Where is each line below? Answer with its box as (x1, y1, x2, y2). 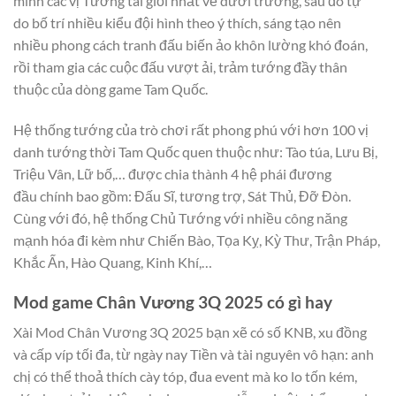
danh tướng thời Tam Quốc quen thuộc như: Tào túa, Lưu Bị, (13, 142, 377, 160)
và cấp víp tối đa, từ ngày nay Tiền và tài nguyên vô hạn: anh (13, 346, 374, 363)
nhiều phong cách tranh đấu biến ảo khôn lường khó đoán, (13, 36, 368, 54)
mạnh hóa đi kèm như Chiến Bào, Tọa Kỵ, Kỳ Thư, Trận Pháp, (13, 231, 380, 248)
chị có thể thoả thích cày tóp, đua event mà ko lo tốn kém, (13, 368, 357, 385)
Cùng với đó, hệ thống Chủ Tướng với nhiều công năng (13, 209, 347, 226)
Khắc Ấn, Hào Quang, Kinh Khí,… (13, 253, 212, 270)
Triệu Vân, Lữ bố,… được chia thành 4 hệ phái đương (13, 164, 331, 182)
